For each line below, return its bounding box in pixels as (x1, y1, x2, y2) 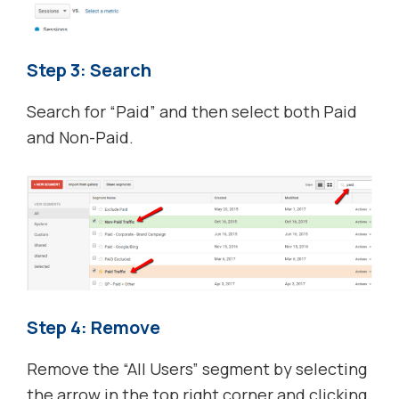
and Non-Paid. (27, 126, 134, 148)
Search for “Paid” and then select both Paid (27, 100, 357, 122)
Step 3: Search (27, 57, 151, 82)
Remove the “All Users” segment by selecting (27, 358, 367, 380)
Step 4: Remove (27, 315, 160, 340)
